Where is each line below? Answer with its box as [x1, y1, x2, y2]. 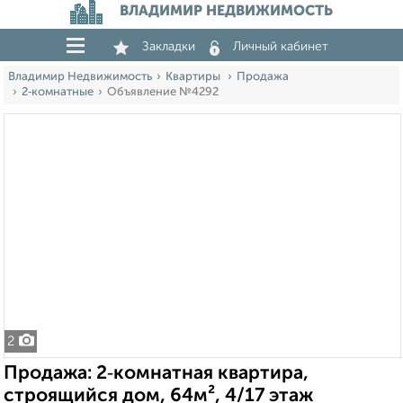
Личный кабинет [233, 40, 328, 53]
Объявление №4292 [107, 86, 219, 98]
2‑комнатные [22, 86, 94, 98]
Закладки [142, 40, 195, 53]
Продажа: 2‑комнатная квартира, [4, 364, 309, 383]
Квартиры [166, 71, 223, 83]
